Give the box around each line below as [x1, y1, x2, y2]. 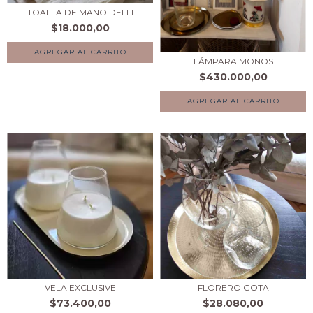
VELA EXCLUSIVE [44, 282, 116, 293]
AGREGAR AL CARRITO [34, 48, 126, 57]
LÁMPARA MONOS [193, 55, 273, 66]
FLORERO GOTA [197, 282, 269, 293]
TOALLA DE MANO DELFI [27, 7, 133, 18]
